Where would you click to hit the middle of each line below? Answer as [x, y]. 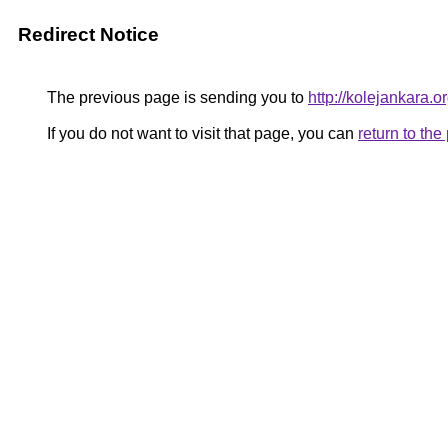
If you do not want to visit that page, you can [200, 133]
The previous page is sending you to [175, 97]
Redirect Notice [88, 34]
